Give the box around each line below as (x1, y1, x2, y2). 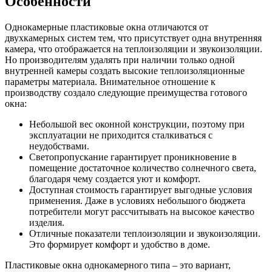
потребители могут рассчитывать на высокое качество (29, 206, 254, 217)
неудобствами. (29, 140, 89, 151)
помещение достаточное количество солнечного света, (29, 162, 256, 173)
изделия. (29, 217, 64, 228)
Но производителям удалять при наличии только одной (5, 54, 235, 65)
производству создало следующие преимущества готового (5, 87, 247, 98)
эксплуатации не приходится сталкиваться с (29, 129, 212, 140)
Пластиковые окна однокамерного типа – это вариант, (5, 259, 231, 270)
